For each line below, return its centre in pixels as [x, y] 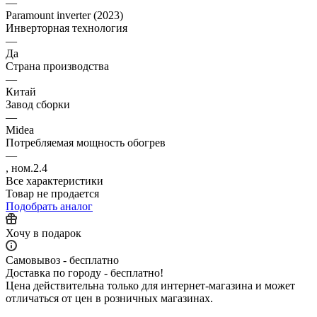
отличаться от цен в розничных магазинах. [109, 298]
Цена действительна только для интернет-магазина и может [150, 285]
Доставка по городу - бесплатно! [85, 272]
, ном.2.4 [27, 168]
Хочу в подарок [44, 233]
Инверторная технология [67, 28]
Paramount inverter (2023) [64, 15]
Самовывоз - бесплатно [62, 260]
